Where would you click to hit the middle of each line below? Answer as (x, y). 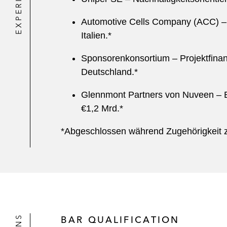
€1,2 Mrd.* (102, 108)
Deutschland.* (109, 72)
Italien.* (96, 35)
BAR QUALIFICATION (120, 220)
